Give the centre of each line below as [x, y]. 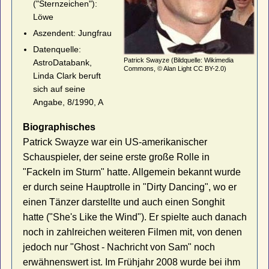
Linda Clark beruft [67, 76]
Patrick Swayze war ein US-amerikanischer [115, 142]
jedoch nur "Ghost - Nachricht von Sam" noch [119, 247]
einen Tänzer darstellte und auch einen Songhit [124, 202]
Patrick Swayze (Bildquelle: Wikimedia [178, 60]
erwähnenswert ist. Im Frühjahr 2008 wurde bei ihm [132, 262]
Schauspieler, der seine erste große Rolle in [116, 157]
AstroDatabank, [62, 63]
